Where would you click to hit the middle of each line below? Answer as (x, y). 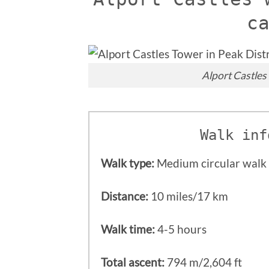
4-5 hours (181, 229)
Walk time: (128, 229)
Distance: (125, 196)
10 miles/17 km (189, 196)
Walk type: (128, 163)
